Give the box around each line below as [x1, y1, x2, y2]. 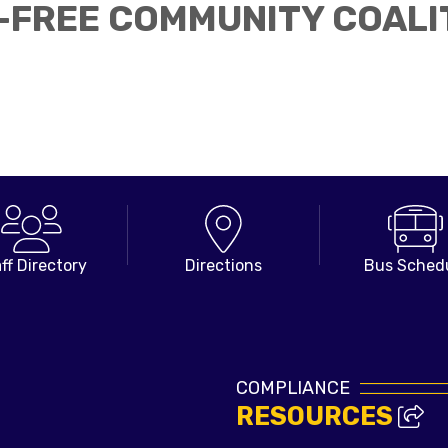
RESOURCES [236, 401, 398, 432]
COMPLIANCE [236, 377, 350, 399]
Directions [185, 256, 262, 276]
